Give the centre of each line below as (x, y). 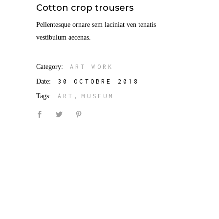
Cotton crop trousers (85, 8)
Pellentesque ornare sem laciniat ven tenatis (96, 25)
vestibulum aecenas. (63, 37)
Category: (49, 67)
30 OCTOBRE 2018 (99, 81)
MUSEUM (98, 96)
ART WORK (92, 67)
